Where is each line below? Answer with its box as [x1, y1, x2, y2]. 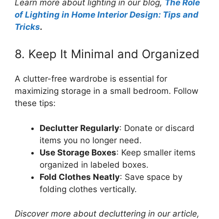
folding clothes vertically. [40, 184, 137, 194]
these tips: [15, 98, 56, 108]
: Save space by [120, 172, 182, 182]
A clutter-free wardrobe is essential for [15, 74, 167, 84]
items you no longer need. [40, 135, 142, 145]
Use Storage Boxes [40, 147, 116, 157]
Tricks [15, 22, 40, 32]
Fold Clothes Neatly [40, 172, 120, 182]
